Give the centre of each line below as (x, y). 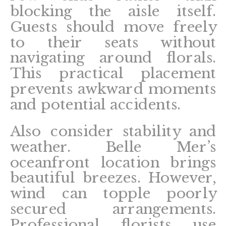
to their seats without (113, 42)
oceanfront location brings (113, 162)
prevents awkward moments (113, 89)
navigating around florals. (113, 58)
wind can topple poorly (113, 193)
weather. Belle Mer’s (113, 147)
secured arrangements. (113, 209)
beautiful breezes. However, (113, 178)
